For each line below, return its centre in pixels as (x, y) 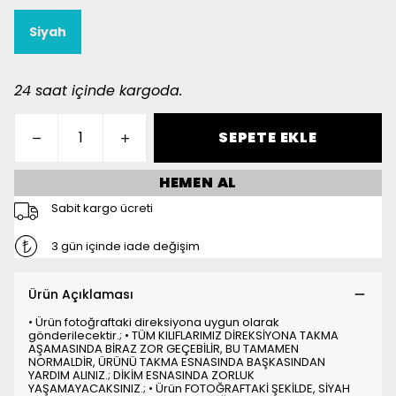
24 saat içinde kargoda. (98, 91)
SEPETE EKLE (268, 137)
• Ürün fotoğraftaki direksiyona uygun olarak (154, 322)
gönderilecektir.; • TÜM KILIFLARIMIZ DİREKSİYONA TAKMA (183, 335)
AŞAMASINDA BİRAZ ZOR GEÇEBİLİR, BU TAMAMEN (164, 349)
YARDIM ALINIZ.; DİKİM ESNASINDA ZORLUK (141, 375)
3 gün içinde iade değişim (125, 246)
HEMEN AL (198, 183)
